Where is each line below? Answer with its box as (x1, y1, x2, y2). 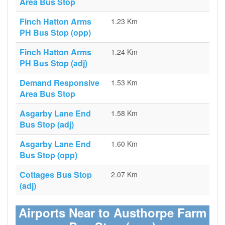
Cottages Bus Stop (20, 169, 92, 180)
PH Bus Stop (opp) (20, 27, 91, 38)
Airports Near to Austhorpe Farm (19, 204, 206, 221)
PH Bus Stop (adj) (20, 57, 87, 69)
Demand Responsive (20, 77, 99, 88)
